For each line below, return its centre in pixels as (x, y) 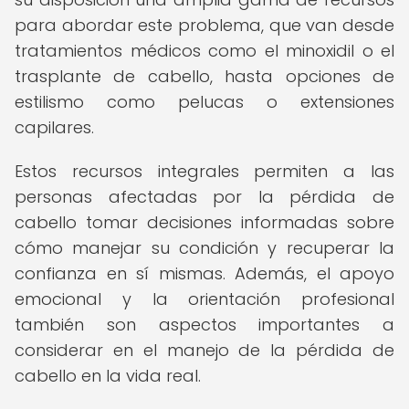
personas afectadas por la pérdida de (204, 197)
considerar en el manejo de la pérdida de (204, 350)
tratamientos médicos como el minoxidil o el (204, 51)
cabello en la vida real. (108, 376)
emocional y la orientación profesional (204, 299)
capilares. (54, 127)
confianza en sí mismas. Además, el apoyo (204, 273)
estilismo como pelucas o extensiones (204, 102)
